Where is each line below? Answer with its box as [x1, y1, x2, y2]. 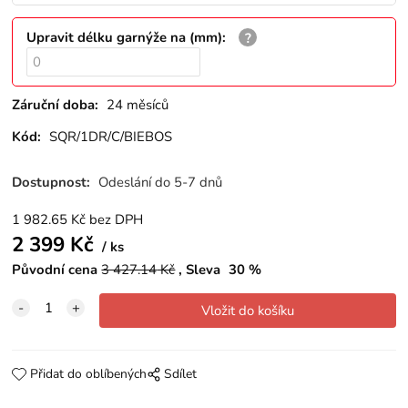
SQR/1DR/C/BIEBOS [49, 127, 173, 147]
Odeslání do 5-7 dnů [98, 172, 223, 191]
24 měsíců [107, 96, 169, 115]
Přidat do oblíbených [29, 364, 147, 382]
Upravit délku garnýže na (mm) [26, 27, 223, 46]
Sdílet [163, 364, 197, 382]
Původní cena [12, 260, 98, 279]
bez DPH [89, 209, 144, 229]
